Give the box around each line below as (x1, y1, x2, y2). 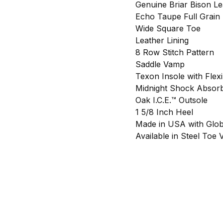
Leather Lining (135, 35, 189, 45)
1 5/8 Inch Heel (135, 107, 193, 117)
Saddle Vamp (135, 59, 185, 69)
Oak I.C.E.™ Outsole (135, 95, 208, 105)
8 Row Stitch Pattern (135, 47, 214, 57)
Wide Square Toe (135, 23, 201, 33)
